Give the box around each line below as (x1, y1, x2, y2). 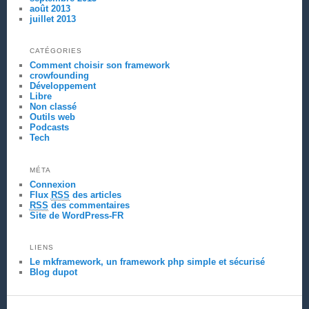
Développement (29, 81, 96, 92)
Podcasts (29, 122, 69, 133)
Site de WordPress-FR (29, 210, 123, 221)
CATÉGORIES (29, 47, 82, 55)
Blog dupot (29, 267, 77, 278)
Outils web (29, 112, 75, 123)
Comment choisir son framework (29, 60, 170, 71)
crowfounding (29, 70, 89, 81)
